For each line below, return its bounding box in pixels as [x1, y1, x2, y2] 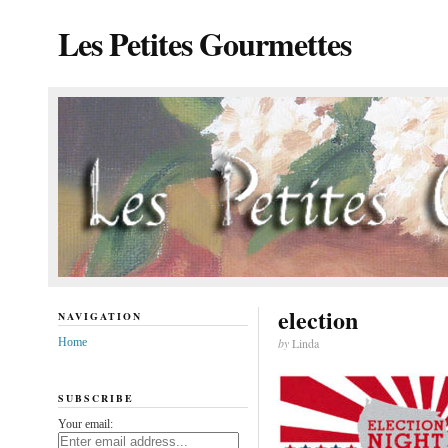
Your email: [57, 416, 113, 431]
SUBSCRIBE [57, 390, 134, 405]
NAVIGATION [57, 309, 142, 323]
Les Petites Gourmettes [57, 20, 351, 67]
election [277, 302, 358, 337]
